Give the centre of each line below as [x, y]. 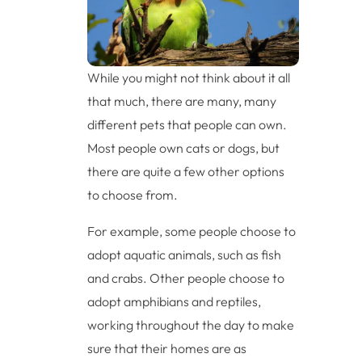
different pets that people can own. [187, 124]
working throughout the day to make [191, 324]
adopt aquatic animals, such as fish [185, 254]
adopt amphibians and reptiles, [175, 301]
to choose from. [133, 194]
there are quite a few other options [186, 171]
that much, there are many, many [182, 101]
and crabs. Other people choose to [186, 278]
